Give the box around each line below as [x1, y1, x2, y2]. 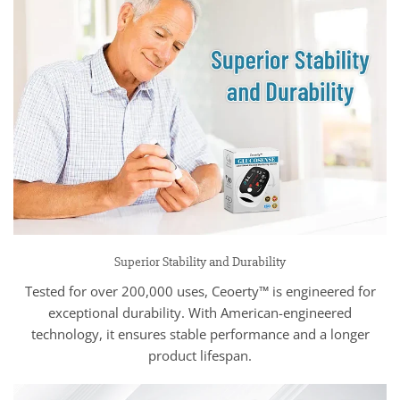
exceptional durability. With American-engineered [48, 303, 352, 321]
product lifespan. [148, 346, 252, 364]
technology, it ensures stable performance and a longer [30, 324, 370, 343]
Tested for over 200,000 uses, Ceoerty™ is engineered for [24, 281, 376, 300]
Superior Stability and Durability [114, 254, 286, 271]
